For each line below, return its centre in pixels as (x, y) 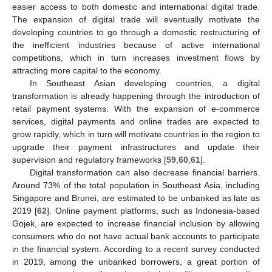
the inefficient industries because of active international (136, 45)
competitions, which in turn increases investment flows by (136, 57)
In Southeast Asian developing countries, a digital (144, 83)
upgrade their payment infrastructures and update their (136, 147)
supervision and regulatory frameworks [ (89, 159)
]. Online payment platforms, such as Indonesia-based (154, 210)
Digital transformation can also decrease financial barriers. (144, 172)
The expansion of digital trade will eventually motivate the (136, 19)
